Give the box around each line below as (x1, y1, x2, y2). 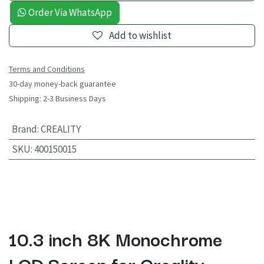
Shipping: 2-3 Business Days (9, 93, 106, 104)
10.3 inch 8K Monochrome (9, 224, 223, 253)
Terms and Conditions (9, 64, 85, 75)
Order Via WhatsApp (27, 6, 112, 19)
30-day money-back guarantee (9, 78, 116, 90)
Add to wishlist (109, 29, 171, 42)
